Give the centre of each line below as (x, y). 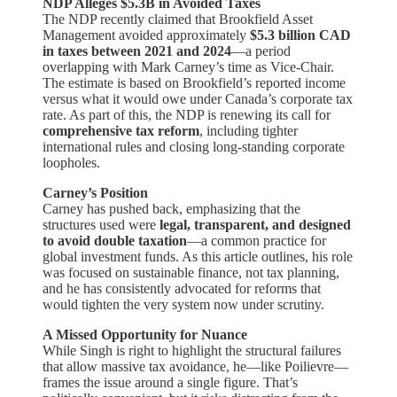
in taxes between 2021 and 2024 (137, 51)
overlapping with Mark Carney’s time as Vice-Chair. (188, 66)
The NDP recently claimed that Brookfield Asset (178, 19)
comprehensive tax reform (121, 130)
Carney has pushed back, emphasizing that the (171, 208)
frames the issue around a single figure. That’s (170, 382)
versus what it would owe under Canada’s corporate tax (198, 98)
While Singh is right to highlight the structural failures (192, 350)
